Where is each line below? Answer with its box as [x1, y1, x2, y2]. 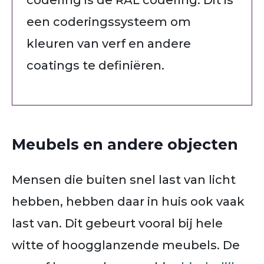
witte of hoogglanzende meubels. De [12, 237, 240, 252]
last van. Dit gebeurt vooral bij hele [12, 216, 223, 230]
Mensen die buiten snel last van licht [12, 172, 236, 187]
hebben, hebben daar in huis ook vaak [12, 194, 245, 209]
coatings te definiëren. [27, 58, 164, 72]
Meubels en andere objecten [12, 135, 238, 153]
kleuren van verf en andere [27, 36, 191, 51]
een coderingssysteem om [27, 14, 191, 29]
